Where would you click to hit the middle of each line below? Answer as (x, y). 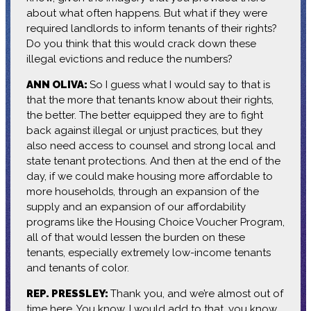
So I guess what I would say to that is (179, 84)
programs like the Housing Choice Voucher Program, (155, 222)
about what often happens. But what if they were (146, 13)
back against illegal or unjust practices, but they (144, 130)
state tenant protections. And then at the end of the (153, 161)
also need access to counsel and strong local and (151, 145)
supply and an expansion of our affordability (136, 207)
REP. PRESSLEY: (68, 293)
